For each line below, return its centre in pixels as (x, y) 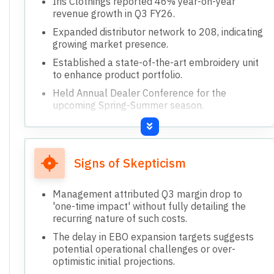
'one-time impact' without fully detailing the (149, 206)
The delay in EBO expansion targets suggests (153, 236)
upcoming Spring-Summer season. (128, 105)
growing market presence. (110, 44)
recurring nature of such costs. (120, 218)
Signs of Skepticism (130, 163)
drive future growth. (96, 135)
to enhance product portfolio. (117, 74)
